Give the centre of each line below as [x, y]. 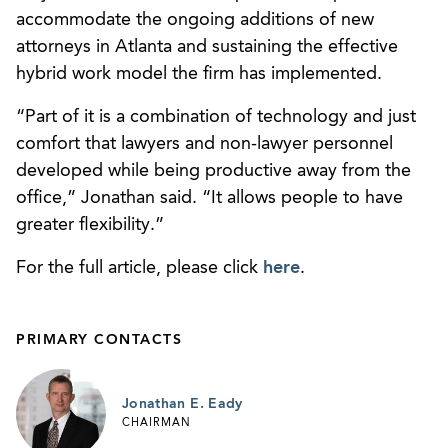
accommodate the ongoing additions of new [195, 19]
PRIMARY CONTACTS [99, 339]
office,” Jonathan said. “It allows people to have [209, 197]
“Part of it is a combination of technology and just [216, 116]
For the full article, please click [139, 267]
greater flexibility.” [90, 224]
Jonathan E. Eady [182, 403]
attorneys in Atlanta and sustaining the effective [207, 46]
